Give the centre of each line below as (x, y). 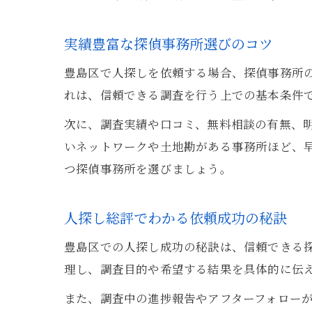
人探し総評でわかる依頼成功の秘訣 (175, 218)
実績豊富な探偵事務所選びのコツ (169, 44)
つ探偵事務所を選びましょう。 (148, 169)
